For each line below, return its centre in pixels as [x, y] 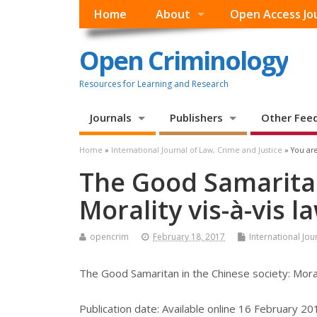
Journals [111, 118]
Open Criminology [184, 60]
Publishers [196, 118]
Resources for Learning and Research [154, 83]
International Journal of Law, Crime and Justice [197, 150]
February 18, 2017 [189, 237]
